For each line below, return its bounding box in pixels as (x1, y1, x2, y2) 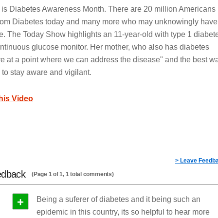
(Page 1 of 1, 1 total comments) (32, 171, 114, 178)
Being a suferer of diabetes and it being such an (36, 195, 200, 203)
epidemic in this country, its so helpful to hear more (36, 208, 210, 216)
